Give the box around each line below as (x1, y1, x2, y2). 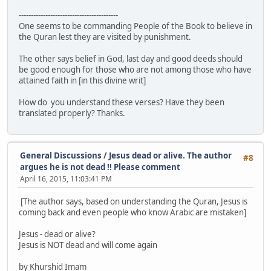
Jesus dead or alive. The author (109, 149, 232, 161)
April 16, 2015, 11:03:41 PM (20, 173, 112, 184)
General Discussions (20, 149, 102, 161)
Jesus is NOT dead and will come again (19, 240, 157, 251)
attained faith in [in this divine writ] (19, 74, 146, 86)
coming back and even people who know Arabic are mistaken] (19, 207, 246, 218)
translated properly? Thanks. (19, 107, 125, 119)
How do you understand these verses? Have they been (19, 96, 224, 108)
